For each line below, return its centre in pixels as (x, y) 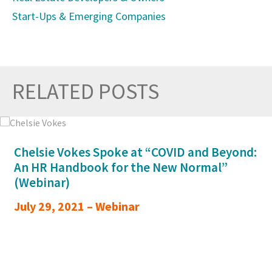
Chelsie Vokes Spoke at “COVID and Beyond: (135, 152)
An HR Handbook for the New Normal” (121, 167)
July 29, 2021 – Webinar (77, 206)
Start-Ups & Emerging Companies (89, 16)
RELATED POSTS (86, 91)
